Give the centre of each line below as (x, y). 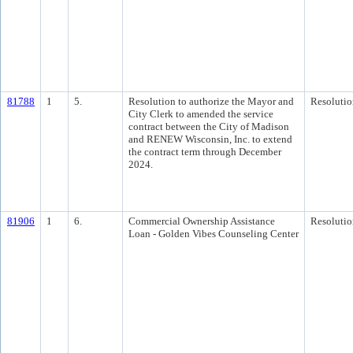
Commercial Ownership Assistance (202, 221)
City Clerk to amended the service (201, 114)
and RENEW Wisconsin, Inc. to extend (210, 139)
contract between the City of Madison (209, 126)
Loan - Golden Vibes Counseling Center (214, 234)
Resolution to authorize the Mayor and (211, 101)
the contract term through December (205, 152)
